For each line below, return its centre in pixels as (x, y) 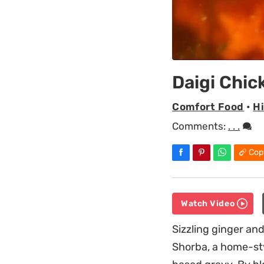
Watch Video (209, 203)
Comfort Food (208, 106)
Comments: (200, 126)
